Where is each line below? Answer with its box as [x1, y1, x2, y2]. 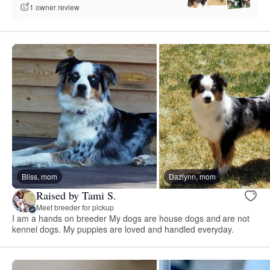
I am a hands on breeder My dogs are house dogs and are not [12, 212, 250, 224]
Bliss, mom [22, 171, 57, 181]
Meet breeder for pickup [36, 202, 114, 213]
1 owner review [30, 2, 80, 13]
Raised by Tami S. [36, 188, 116, 203]
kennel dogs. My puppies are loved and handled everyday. [12, 222, 234, 235]
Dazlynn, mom [169, 171, 216, 181]
